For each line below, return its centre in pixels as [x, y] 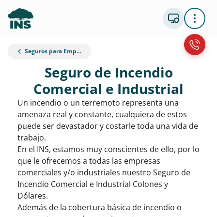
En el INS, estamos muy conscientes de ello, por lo [108, 149]
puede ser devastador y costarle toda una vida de [108, 126]
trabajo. [32, 138]
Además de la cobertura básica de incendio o [100, 207]
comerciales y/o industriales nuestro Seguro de [104, 172]
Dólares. [33, 196]
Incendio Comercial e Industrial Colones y [93, 184]
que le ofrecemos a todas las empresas [89, 161]
